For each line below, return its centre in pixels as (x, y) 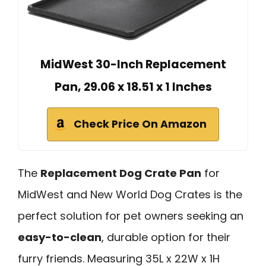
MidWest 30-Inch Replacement (133, 64)
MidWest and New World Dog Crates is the (130, 194)
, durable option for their (166, 237)
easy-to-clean (60, 237)
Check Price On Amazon (140, 124)
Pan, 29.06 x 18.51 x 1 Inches (133, 87)
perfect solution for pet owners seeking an (131, 216)
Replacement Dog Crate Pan (121, 173)
